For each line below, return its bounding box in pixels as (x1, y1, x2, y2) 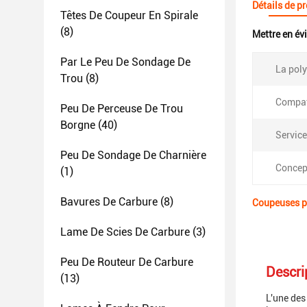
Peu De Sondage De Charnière (60, 149, 206, 162)
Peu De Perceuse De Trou (60, 102, 183, 115)
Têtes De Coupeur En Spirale (60, 9, 198, 22)
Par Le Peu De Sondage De (60, 56, 191, 69)
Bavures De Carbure (60, 195, 158, 208)
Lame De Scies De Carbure (60, 225, 190, 238)
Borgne (60, 119, 95, 132)
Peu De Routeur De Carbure (60, 256, 193, 269)
